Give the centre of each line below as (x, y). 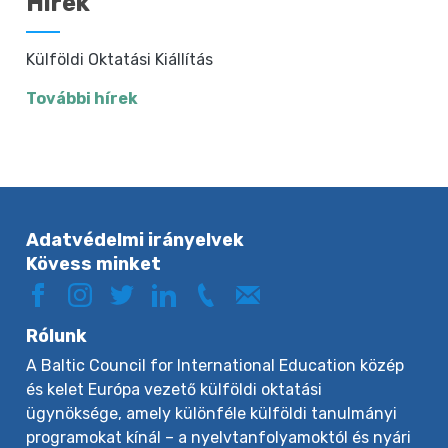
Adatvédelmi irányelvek (135, 239)
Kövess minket (94, 263)
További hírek (82, 98)
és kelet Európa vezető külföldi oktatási (174, 389)
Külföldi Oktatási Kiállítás (120, 59)
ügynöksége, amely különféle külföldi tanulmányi (212, 413)
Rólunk (57, 335)
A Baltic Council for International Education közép (215, 365)
